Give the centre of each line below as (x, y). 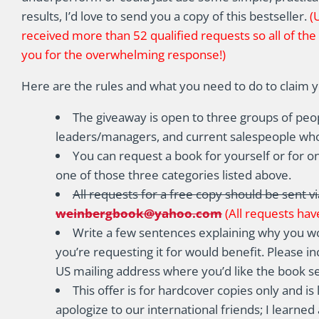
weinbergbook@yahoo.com (139, 213)
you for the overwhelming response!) (124, 54)
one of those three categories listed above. (173, 175)
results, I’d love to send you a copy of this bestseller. (166, 16)
